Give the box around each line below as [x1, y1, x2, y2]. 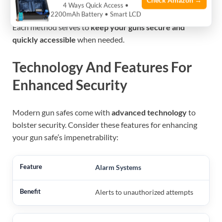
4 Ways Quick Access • [63, 1, 129, 9]
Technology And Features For [12, 58, 192, 75]
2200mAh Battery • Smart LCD [51, 10, 141, 18]
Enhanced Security [12, 76, 127, 93]
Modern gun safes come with [12, 107, 111, 117]
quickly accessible [12, 34, 76, 44]
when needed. [76, 34, 124, 44]
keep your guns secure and [91, 22, 185, 32]
